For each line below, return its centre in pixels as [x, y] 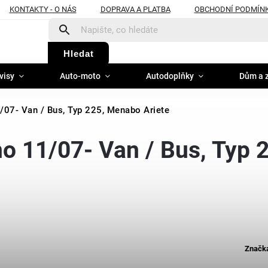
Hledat [78, 53]
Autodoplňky [170, 76]
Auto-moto [80, 76]
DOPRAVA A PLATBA [135, 9]
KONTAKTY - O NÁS [43, 9]
